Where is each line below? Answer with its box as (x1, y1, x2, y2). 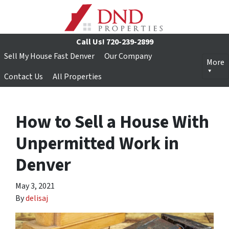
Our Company (104, 51, 152, 62)
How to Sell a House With (15, 109, 209, 135)
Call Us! (76, 36, 105, 48)
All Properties (53, 71, 102, 82)
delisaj (26, 193, 48, 204)
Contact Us (4, 71, 43, 82)
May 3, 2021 (15, 180, 55, 192)
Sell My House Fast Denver (4, 51, 95, 62)
